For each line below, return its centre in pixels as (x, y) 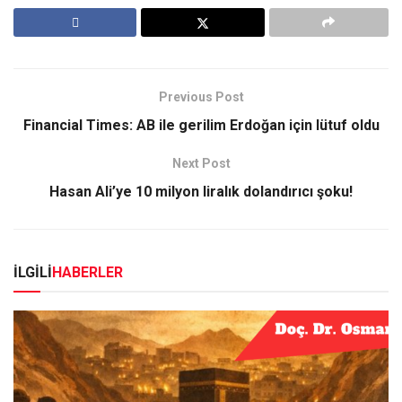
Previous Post (201, 96)
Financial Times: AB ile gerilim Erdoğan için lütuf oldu (201, 125)
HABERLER (87, 272)
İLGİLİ (33, 272)
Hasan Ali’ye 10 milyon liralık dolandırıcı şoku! (201, 191)
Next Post (201, 163)
